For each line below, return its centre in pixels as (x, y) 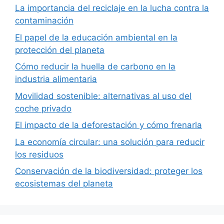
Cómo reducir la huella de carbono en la (95, 67)
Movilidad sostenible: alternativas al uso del (103, 96)
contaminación (44, 21)
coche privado (43, 108)
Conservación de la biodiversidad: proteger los (109, 171)
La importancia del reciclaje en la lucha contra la (112, 8)
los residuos (39, 154)
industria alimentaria (56, 79)
